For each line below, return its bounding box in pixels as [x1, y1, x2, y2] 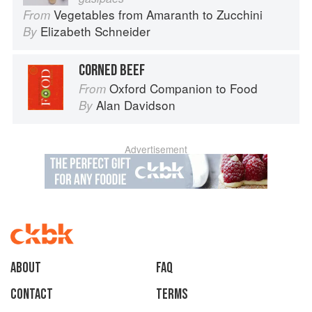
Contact [10, 286, 53, 304]
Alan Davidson [96, 96, 175, 114]
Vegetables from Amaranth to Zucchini [54, 6, 263, 24]
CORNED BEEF [79, 61, 145, 81]
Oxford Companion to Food [109, 79, 258, 97]
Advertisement [125, 142, 187, 157]
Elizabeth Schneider [40, 22, 150, 40]
